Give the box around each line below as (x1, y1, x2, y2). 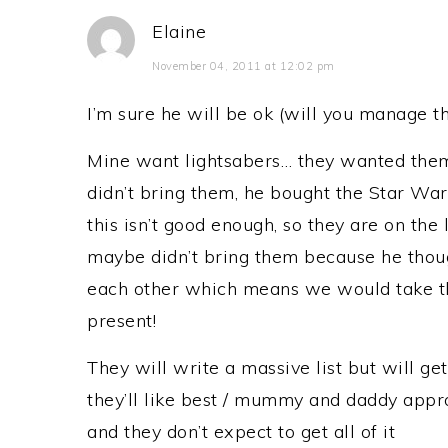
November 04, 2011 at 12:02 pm (152, 59, 335, 73)
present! (87, 309, 156, 332)
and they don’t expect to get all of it (87, 420, 395, 443)
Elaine (152, 20, 206, 43)
